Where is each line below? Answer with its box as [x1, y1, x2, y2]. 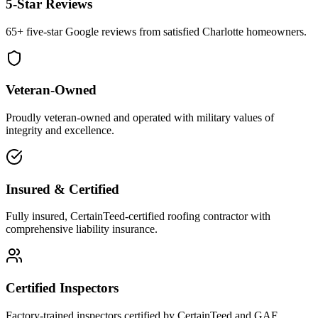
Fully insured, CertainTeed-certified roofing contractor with [6, 210, 270, 223]
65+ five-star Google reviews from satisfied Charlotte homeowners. [6, 25, 307, 38]
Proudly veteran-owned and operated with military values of [6, 111, 274, 124]
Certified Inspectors [6, 280, 119, 296]
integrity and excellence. [6, 124, 114, 136]
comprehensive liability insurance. [6, 223, 158, 236]
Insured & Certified [6, 181, 119, 197]
